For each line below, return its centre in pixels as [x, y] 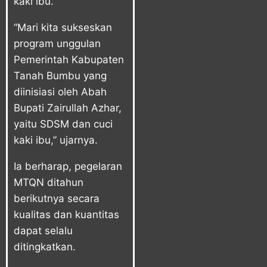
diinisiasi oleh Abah [60, 91]
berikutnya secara [57, 198]
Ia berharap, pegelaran [68, 166]
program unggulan [57, 43]
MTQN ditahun [49, 182]
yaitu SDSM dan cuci [63, 124]
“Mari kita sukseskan [63, 27]
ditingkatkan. [45, 246]
